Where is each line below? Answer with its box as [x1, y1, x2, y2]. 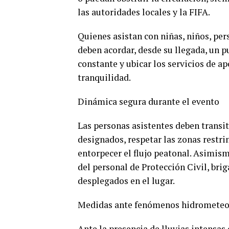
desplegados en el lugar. [78, 175, 175, 187]
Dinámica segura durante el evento [78, 96, 219, 107]
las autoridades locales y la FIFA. [78, 6, 210, 18]
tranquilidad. [78, 72, 131, 83]
